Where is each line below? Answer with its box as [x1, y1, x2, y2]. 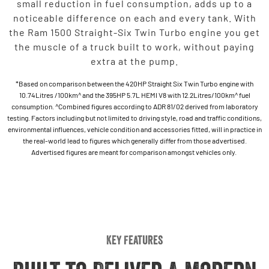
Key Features [106, 232, 163, 247]
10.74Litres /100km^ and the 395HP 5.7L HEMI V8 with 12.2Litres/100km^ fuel [19, 90, 250, 99]
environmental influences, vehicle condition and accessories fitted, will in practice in [7, 124, 262, 133]
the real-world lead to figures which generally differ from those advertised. [22, 136, 247, 145]
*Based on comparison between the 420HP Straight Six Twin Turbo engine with [16, 79, 253, 88]
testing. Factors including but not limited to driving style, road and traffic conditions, [7, 113, 262, 122]
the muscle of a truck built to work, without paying [14, 40, 255, 52]
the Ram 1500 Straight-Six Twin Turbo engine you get [9, 26, 260, 38]
